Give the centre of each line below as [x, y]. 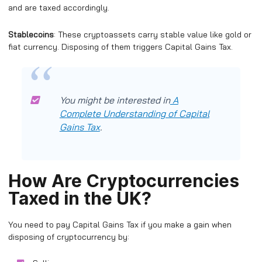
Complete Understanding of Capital [134, 113]
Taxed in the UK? [80, 198]
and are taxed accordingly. [59, 8]
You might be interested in [115, 100]
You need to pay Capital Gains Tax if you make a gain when [120, 224]
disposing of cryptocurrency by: [69, 237]
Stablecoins [31, 34]
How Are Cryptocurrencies [124, 180]
